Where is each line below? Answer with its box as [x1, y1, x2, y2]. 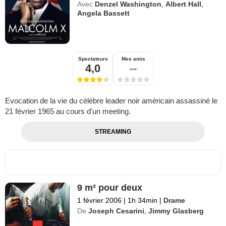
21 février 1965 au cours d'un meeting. [5, 106, 131, 116]
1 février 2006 [77, 196, 122, 204]
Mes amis [121, 55, 145, 62]
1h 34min [126, 196, 160, 204]
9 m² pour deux [77, 182, 143, 193]
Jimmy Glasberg [148, 206, 204, 215]
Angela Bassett [77, 9, 130, 17]
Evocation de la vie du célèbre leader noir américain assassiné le [5, 96, 217, 105]
